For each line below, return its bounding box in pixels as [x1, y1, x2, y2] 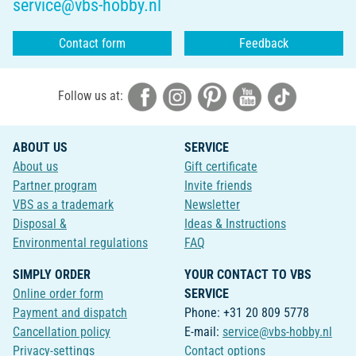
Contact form [58, 36, 126, 52]
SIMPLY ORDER [13, 267, 91, 283]
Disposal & [13, 216, 67, 232]
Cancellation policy [13, 324, 110, 340]
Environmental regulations [13, 235, 148, 251]
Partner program [13, 178, 97, 194]
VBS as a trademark [13, 197, 114, 213]
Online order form [13, 286, 103, 302]
